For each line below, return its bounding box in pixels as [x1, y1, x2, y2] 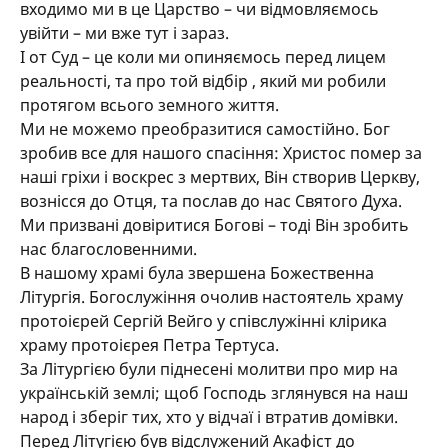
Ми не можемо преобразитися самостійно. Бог [20, 118, 390, 140]
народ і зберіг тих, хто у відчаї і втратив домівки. [20, 406, 398, 428]
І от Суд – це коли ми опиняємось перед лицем [20, 46, 386, 68]
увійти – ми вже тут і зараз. [20, 22, 229, 44]
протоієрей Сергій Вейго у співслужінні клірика [20, 310, 387, 332]
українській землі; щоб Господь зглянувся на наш [20, 382, 408, 404]
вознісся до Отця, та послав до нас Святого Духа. [20, 190, 402, 212]
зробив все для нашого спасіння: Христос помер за [20, 142, 422, 164]
